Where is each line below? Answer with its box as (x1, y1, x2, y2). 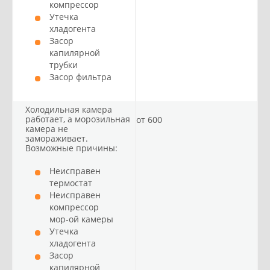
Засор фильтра (49, 71, 111, 83)
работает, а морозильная (25, 113, 130, 125)
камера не (25, 123, 68, 134)
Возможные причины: (25, 142, 118, 154)
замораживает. (25, 133, 88, 144)
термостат (49, 177, 92, 189)
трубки (49, 59, 78, 71)
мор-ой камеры (49, 213, 113, 225)
